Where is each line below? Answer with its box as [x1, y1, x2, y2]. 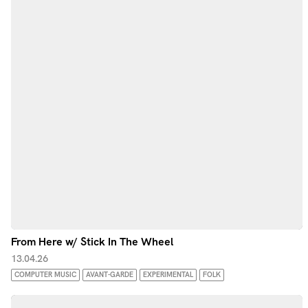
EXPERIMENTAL [143, 270, 193, 279]
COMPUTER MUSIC [14, 270, 76, 279]
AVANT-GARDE [86, 270, 133, 279]
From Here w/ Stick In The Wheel [11, 234, 174, 249]
